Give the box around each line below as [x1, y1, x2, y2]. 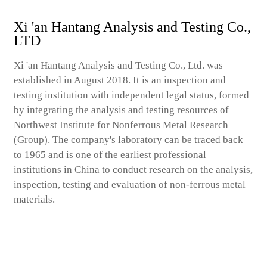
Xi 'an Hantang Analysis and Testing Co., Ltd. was [14, 59, 223, 71]
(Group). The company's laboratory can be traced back [14, 133, 244, 145]
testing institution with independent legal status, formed [14, 89, 250, 101]
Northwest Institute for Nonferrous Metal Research [14, 119, 229, 131]
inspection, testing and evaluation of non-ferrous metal [14, 178, 246, 190]
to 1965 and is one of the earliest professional [14, 148, 207, 160]
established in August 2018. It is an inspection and [14, 74, 226, 86]
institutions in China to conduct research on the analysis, [14, 163, 253, 175]
